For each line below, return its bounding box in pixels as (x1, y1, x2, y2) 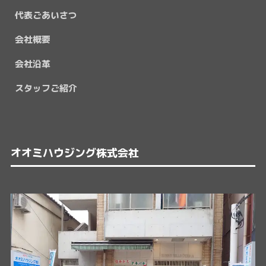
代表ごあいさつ (14, 8, 77, 21)
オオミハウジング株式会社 (10, 144, 139, 160)
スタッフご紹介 (14, 81, 77, 94)
